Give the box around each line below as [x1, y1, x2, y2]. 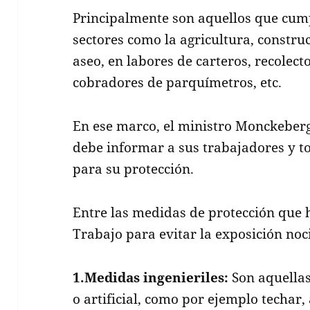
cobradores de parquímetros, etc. [73, 73, 282, 91]
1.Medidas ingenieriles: [73, 268, 229, 286]
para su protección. [73, 159, 194, 178]
